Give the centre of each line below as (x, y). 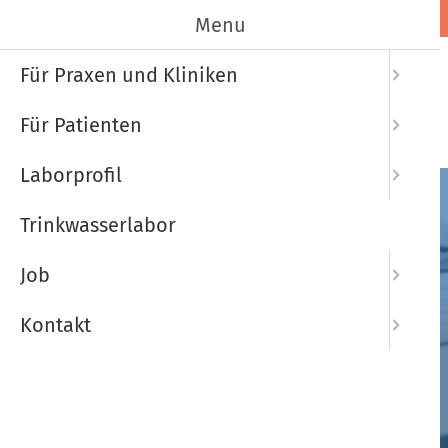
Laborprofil (71, 175)
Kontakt (55, 325)
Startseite (355, 67)
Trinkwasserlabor (98, 225)
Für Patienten (81, 125)
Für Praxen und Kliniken (129, 75)
